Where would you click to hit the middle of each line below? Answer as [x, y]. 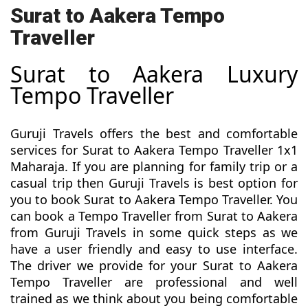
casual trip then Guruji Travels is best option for [154, 183]
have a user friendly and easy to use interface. [154, 249]
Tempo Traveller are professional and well [154, 282]
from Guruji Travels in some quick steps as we [154, 233]
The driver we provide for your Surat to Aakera [154, 266]
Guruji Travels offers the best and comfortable [154, 134]
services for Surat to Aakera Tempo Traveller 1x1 [154, 150]
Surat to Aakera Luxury [154, 74]
